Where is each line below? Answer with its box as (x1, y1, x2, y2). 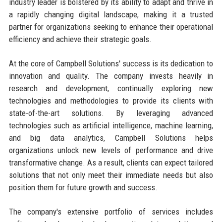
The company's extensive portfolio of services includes (8, 206, 214, 217)
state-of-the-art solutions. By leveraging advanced (8, 108, 214, 118)
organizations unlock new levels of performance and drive (8, 145, 214, 155)
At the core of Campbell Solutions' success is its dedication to (8, 58, 214, 68)
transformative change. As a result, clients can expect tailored (8, 157, 214, 167)
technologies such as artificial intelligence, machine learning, (8, 120, 214, 130)
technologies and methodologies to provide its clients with (8, 95, 214, 106)
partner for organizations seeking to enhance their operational (8, 21, 214, 32)
